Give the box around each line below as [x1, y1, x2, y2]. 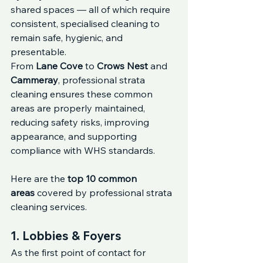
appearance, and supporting [11, 130, 139, 142]
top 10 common [68, 173, 139, 184]
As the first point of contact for [11, 247, 148, 258]
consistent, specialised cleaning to [11, 18, 162, 29]
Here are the [11, 173, 68, 184]
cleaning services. [11, 201, 87, 213]
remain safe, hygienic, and [11, 32, 125, 43]
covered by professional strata [35, 187, 174, 198]
